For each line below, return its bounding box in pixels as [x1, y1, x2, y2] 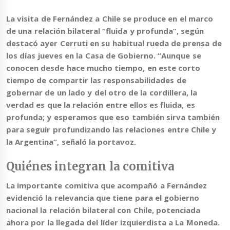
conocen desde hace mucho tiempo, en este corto [6, 63, 201, 73]
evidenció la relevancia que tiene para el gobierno [6, 192, 200, 203]
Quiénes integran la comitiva [6, 159, 175, 174]
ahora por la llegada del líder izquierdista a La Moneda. [6, 217, 220, 227]
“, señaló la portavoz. [53, 137, 137, 147]
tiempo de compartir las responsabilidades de [6, 75, 186, 86]
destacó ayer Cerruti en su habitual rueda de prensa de [6, 38, 222, 49]
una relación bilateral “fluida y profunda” [18, 26, 177, 36]
